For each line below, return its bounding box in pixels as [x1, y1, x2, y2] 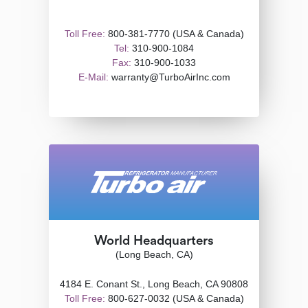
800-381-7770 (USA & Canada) [104, 28, 244, 39]
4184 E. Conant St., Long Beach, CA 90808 [60, 278, 248, 289]
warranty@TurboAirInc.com [108, 71, 230, 82]
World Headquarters [94, 234, 214, 247]
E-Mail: [78, 71, 109, 82]
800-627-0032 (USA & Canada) [104, 293, 244, 304]
